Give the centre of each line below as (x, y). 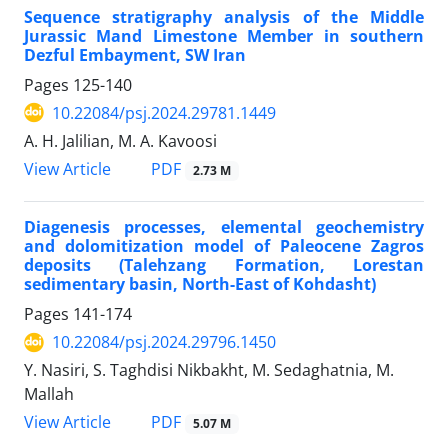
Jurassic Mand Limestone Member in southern (224, 35)
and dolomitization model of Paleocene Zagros (224, 246)
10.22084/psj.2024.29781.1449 (164, 112)
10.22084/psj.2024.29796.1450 (164, 342)
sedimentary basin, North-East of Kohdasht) (200, 284)
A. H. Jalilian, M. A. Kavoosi (120, 140)
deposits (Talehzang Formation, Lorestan (224, 265)
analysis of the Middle (324, 16)
